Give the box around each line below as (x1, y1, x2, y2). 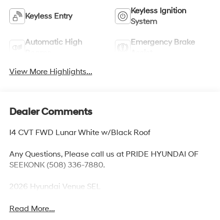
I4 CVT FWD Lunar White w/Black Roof (9, 127, 150, 137)
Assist (131, 48, 152, 58)
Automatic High (25, 37, 82, 48)
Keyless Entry (25, 11, 72, 22)
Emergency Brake (131, 37, 195, 48)
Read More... (9, 203, 55, 214)
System (131, 17, 157, 27)
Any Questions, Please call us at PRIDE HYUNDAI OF (9, 149, 198, 159)
